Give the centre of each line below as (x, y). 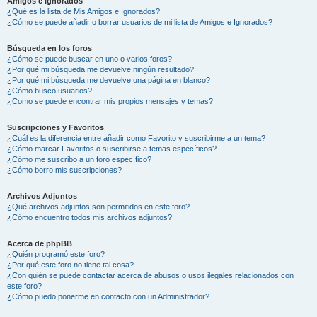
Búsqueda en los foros (50, 48)
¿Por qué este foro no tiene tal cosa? (70, 264)
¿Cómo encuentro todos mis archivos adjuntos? (90, 217)
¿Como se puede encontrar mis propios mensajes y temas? (110, 101)
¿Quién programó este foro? (56, 254)
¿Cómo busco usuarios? (50, 90)
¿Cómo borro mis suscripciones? (64, 169)
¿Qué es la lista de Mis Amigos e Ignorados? (83, 11)
